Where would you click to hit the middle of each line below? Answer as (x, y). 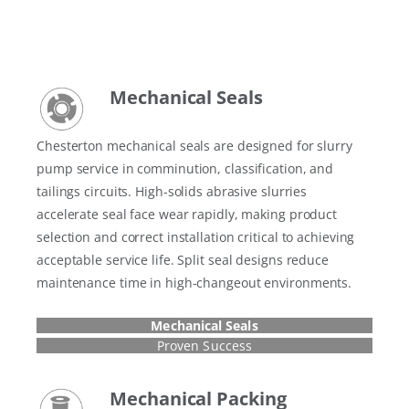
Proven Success (204, 345)
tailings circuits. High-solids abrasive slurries (172, 191)
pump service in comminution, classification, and (185, 168)
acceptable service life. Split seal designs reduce (183, 259)
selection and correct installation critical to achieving (196, 236)
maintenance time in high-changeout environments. (194, 282)
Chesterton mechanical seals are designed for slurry (194, 145)
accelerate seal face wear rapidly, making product (187, 214)
